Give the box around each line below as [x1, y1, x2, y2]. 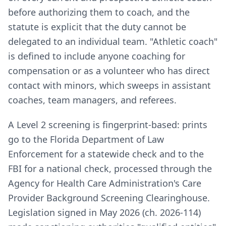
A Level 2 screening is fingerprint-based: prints [8, 119, 207, 131]
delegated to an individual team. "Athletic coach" [8, 35, 217, 47]
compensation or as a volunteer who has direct [8, 65, 210, 77]
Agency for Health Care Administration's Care [8, 177, 201, 189]
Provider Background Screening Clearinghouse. [8, 192, 210, 204]
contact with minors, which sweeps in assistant [8, 79, 211, 91]
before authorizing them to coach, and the [8, 6, 190, 18]
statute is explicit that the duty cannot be [8, 21, 186, 33]
